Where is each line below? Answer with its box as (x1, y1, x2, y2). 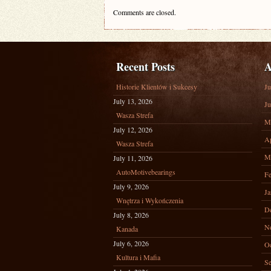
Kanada (116, 224, 138, 233)
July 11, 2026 (113, 153, 152, 163)
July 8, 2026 (113, 210, 149, 220)
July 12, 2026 (113, 125, 152, 134)
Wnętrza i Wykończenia (116, 195, 183, 205)
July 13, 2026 (113, 96, 152, 106)
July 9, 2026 (113, 181, 149, 191)
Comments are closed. (113, 7, 176, 17)
